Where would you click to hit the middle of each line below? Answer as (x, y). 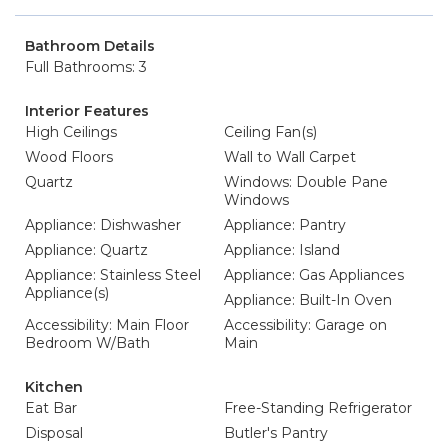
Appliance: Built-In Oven (308, 300)
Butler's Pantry (276, 433)
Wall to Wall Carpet (290, 157)
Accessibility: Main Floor (107, 325)
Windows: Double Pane (306, 182)
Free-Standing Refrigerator (318, 408)
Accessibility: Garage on (305, 325)
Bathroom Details (90, 46)
